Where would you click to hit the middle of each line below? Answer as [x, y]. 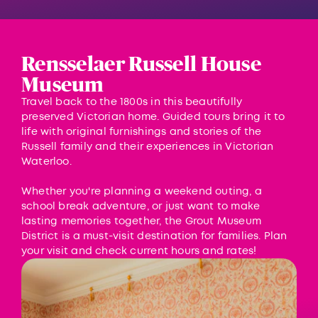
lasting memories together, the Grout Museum [142, 221]
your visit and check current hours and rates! [139, 251]
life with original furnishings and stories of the [142, 132]
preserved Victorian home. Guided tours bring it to [153, 117]
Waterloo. [46, 162]
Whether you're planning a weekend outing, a [142, 192]
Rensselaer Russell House [142, 64]
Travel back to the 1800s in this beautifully [132, 102]
